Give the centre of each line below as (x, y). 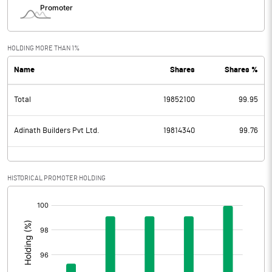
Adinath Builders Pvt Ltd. (57, 131)
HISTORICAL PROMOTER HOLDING (56, 178)
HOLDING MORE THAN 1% (43, 48)
